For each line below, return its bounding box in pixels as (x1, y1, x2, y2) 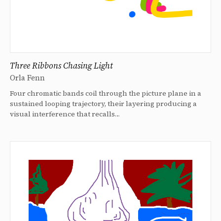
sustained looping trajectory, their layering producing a (10, 99, 197, 109)
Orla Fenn (10, 73, 45, 83)
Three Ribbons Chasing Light (10, 60, 113, 72)
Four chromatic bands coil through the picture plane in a (10, 88, 201, 99)
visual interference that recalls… (10, 109, 120, 119)
